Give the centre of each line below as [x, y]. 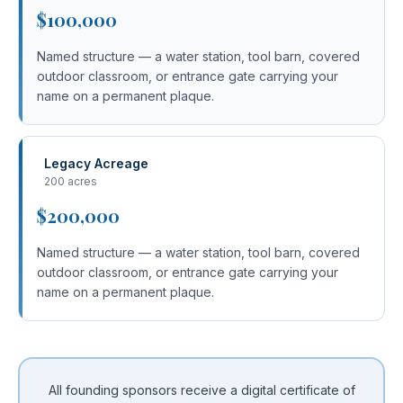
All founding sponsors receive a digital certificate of [201, 390]
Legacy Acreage [96, 163]
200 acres [71, 181]
